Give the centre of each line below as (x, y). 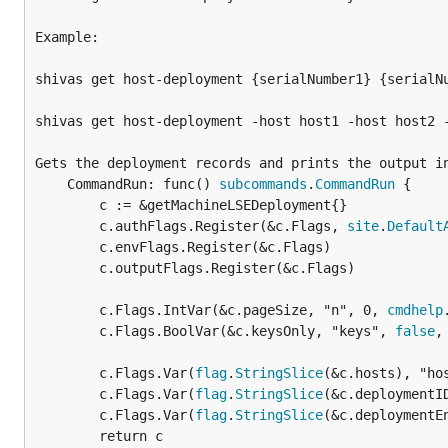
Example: (67, 37)
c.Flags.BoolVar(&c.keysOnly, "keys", (247, 331)
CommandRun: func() (143, 184)
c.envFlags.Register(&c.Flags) (67, 247)
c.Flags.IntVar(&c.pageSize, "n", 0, (243, 310)
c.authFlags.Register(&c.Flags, (223, 226)
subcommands (263, 184)
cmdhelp (415, 310)
